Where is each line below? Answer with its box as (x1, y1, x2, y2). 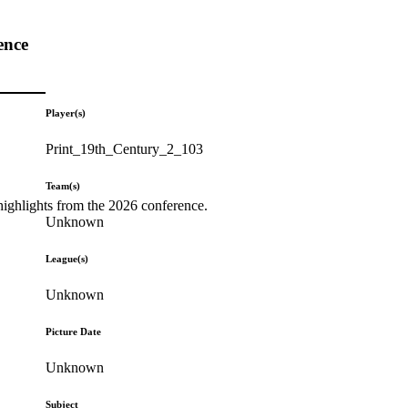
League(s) (46, 252, 89, 264)
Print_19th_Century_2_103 (46, 140, 204, 157)
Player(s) (46, 107, 87, 118)
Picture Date (46, 325, 102, 337)
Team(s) (46, 179, 81, 191)
